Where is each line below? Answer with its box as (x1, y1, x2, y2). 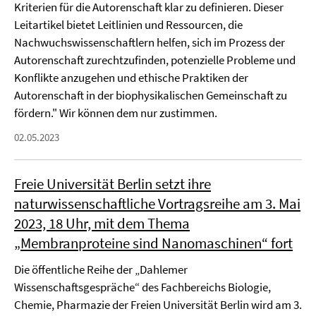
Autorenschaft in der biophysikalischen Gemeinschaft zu (14, 87, 287, 103)
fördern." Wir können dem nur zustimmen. (14, 105, 217, 121)
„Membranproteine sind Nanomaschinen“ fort (14, 233, 293, 253)
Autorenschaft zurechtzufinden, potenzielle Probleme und (14, 52, 296, 68)
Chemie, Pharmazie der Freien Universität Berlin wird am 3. (14, 297, 302, 312)
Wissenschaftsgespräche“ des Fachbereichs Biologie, (14, 279, 271, 295)
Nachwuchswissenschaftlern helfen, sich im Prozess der (14, 35, 285, 50)
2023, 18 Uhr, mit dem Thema (14, 214, 190, 233)
